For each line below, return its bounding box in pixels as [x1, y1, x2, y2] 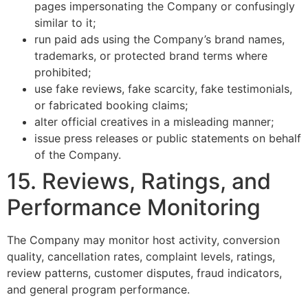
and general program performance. [7, 283, 190, 297]
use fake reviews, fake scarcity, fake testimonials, [34, 82, 292, 96]
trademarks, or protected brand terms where [34, 49, 267, 63]
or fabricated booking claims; [34, 98, 188, 113]
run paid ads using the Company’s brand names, [34, 32, 285, 47]
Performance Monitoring [7, 194, 261, 221]
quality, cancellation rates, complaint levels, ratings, [7, 250, 275, 264]
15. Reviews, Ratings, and [7, 168, 271, 195]
